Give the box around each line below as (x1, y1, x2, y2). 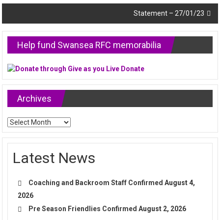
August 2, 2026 (138, 205, 187, 213)
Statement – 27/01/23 (133, 9, 204, 18)
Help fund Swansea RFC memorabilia (17, 40, 162, 51)
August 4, (165, 179, 195, 187)
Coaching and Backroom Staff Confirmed (28, 179, 164, 187)
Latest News (13, 149, 96, 167)
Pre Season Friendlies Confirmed (28, 205, 137, 213)
